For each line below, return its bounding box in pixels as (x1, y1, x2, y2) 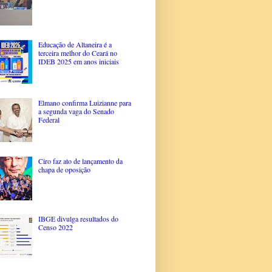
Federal (38, 114, 59, 124)
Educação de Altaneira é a (38, 39, 112, 49)
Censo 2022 (38, 222, 73, 233)
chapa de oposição (38, 164, 90, 174)
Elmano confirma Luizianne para (38, 97, 131, 107)
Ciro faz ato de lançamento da (38, 155, 123, 166)
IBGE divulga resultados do (38, 214, 118, 224)
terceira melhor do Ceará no (38, 47, 117, 58)
